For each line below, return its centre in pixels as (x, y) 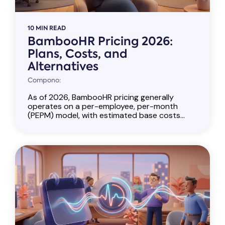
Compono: (44, 80)
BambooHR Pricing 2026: (100, 41)
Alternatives (63, 67)
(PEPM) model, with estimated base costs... (106, 116)
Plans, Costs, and (78, 54)
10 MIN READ (47, 28)
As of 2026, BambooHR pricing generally (101, 97)
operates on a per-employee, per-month (103, 106)
